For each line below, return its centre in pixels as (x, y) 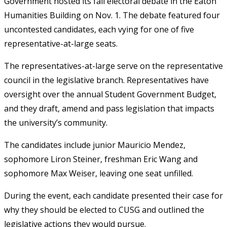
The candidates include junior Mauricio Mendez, (95, 145)
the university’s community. (56, 122)
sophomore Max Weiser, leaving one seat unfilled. (99, 173)
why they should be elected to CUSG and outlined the (104, 210)
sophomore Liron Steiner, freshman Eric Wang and (101, 159)
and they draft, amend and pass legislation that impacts (109, 108)
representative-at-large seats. (61, 43)
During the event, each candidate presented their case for (113, 195)
